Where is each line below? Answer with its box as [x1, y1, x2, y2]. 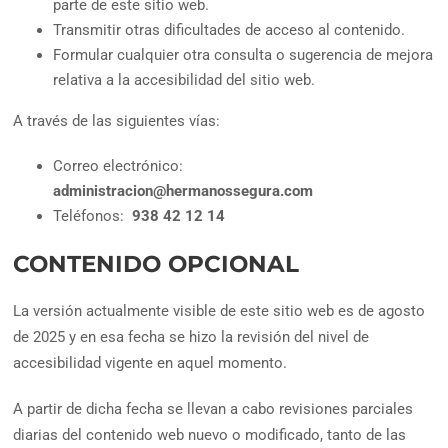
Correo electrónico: [53, 156, 184, 175]
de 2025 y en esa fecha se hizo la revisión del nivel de [13, 328, 370, 347]
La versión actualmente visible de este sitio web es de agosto [13, 302, 426, 321]
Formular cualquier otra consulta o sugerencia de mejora [53, 45, 434, 64]
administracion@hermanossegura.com [53, 181, 314, 200]
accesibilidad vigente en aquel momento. [13, 354, 288, 373]
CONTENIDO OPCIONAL [13, 249, 300, 278]
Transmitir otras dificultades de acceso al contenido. [53, 20, 406, 39]
